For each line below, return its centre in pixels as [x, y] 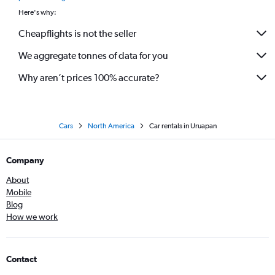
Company [25, 160]
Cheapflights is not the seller [77, 33]
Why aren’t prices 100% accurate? [89, 77]
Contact [21, 259]
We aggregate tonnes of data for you [93, 55]
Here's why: [37, 12]
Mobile [19, 192]
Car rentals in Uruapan [183, 126]
